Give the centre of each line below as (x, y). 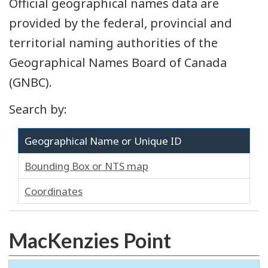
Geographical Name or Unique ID (103, 141)
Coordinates (54, 191)
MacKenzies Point (90, 240)
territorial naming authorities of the (113, 43)
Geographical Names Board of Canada (118, 63)
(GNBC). (31, 83)
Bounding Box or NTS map (86, 166)
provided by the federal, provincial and (121, 23)
